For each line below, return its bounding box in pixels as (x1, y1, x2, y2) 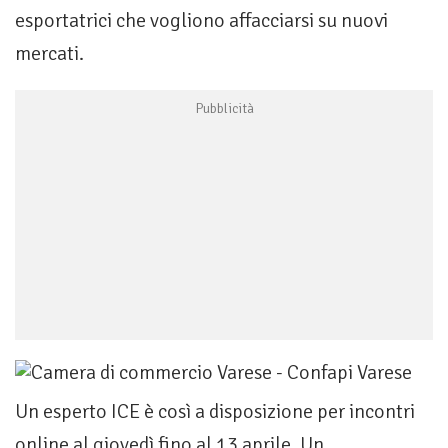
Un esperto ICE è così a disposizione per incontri (15, 399, 415, 425)
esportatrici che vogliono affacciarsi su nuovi (15, 8, 388, 34)
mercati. (15, 41, 84, 67)
